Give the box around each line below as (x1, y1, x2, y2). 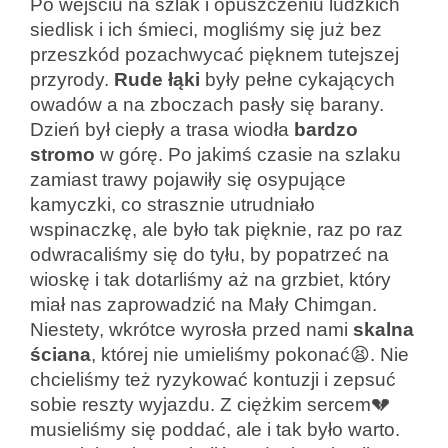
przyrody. (30, 68, 114, 90)
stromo (30, 143, 95, 165)
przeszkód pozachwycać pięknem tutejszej (30, 43, 399, 65)
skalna (353, 318, 414, 340)
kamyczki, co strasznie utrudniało (30, 193, 315, 215)
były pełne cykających (200, 68, 395, 90)
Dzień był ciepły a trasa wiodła (30, 118, 294, 140)
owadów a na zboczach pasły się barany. (30, 93, 384, 115)
